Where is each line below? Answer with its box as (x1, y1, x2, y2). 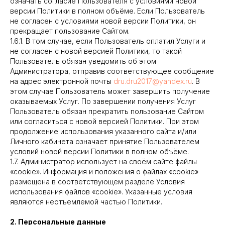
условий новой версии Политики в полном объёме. (10, 147, 189, 156)
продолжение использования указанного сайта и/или (10, 127, 196, 136)
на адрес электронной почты (10, 77, 114, 85)
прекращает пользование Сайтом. (10, 27, 130, 35)
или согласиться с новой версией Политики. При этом (10, 117, 199, 126)
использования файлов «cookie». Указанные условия (10, 187, 192, 196)
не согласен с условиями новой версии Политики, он (10, 17, 196, 25)
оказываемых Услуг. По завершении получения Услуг (10, 97, 196, 105)
